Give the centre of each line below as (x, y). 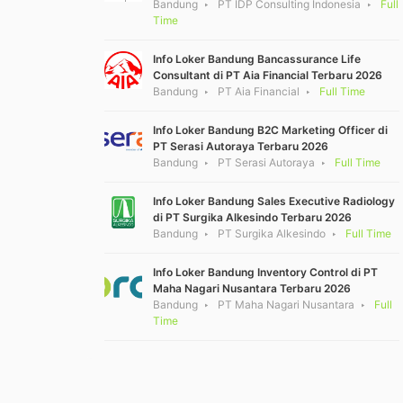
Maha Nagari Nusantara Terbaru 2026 (252, 289)
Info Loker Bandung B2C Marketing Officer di (270, 130)
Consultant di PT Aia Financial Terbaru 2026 (268, 76)
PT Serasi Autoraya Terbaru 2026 (241, 147)
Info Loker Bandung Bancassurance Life (257, 59)
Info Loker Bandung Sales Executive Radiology (274, 201)
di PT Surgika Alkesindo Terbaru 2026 (252, 218)
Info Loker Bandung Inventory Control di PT (265, 273)
